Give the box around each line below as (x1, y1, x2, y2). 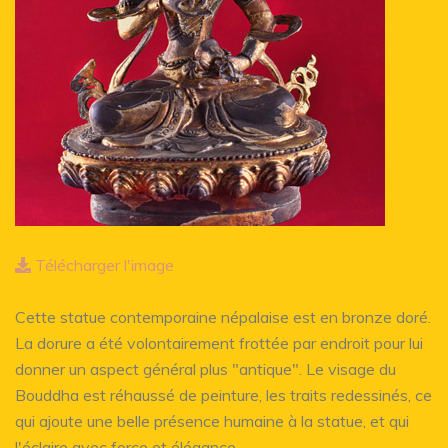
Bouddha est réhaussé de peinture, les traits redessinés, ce (15, 384, 432, 405)
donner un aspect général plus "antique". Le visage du (15, 358, 396, 379)
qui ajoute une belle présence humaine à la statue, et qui (15, 410, 409, 431)
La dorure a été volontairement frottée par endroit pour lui (15, 332, 423, 353)
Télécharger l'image (31, 254, 174, 275)
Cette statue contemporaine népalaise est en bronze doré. (15, 306, 431, 327)
